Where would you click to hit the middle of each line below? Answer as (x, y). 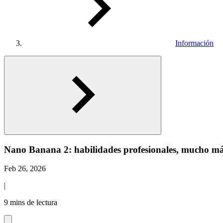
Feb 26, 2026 (25, 169)
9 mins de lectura (31, 203)
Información (194, 43)
